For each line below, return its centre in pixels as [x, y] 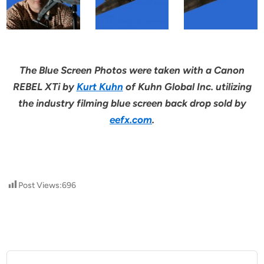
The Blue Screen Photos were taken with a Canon [132, 70]
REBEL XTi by [44, 87]
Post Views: [40, 186]
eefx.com [131, 120]
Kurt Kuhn [100, 87]
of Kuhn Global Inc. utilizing [187, 87]
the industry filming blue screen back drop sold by [132, 103]
